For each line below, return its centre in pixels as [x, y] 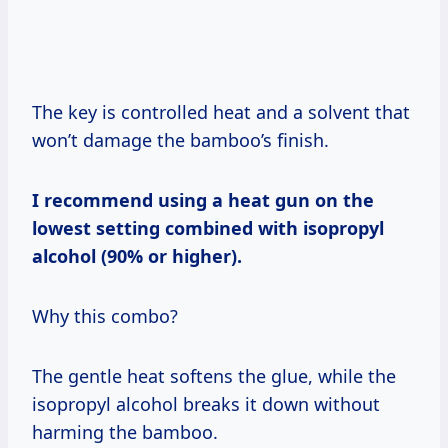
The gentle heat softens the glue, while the [214, 375]
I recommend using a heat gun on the [203, 199]
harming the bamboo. [125, 431]
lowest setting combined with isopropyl [208, 227]
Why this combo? [105, 315]
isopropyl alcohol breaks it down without [206, 403]
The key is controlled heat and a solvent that [221, 111]
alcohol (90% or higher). [137, 255]
